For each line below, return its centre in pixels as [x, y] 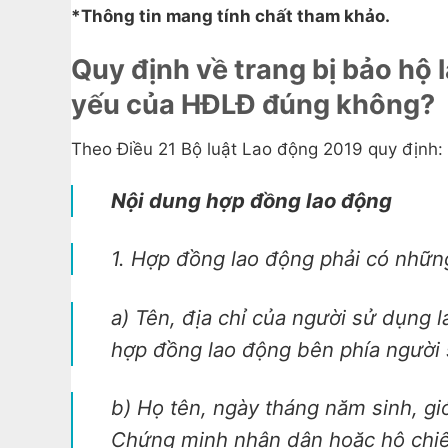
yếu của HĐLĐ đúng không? [252, 105]
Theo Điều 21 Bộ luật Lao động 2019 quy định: [256, 148]
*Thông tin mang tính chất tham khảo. [230, 16]
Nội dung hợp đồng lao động [251, 200]
